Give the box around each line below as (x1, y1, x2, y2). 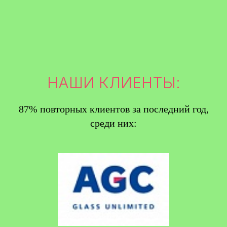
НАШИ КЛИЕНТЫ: (47, 73, 180, 92)
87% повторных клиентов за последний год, (18, 103, 209, 115)
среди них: (90, 117, 137, 129)
